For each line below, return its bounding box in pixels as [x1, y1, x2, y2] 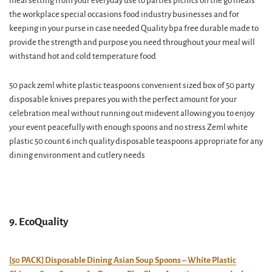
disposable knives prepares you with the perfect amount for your [9, 95, 237, 104]
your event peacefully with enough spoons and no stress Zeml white [9, 123, 248, 132]
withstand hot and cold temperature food [9, 52, 156, 61]
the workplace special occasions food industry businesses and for [9, 10, 239, 19]
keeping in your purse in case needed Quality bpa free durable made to [9, 24, 259, 33]
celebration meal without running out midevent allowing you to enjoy [9, 109, 254, 118]
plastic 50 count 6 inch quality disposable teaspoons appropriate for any [9, 137, 263, 146]
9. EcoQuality [9, 216, 69, 228]
